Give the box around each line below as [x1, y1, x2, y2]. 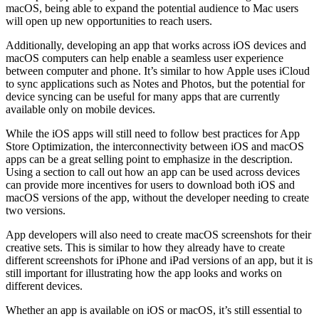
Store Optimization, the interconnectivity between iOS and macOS [6, 140, 304, 152]
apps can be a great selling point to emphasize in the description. [6, 152, 293, 165]
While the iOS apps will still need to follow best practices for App [6, 127, 300, 140]
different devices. [6, 279, 83, 292]
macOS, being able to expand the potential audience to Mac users [6, 1, 298, 14]
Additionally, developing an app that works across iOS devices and [6, 38, 306, 51]
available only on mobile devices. [6, 103, 155, 115]
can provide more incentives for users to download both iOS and [6, 178, 295, 191]
